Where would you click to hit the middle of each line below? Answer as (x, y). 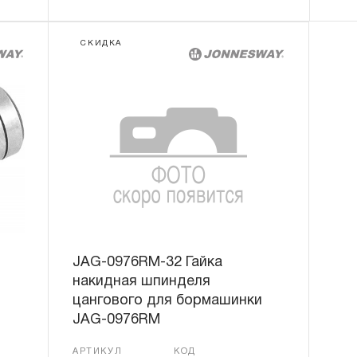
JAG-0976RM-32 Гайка (148, 263)
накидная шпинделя (142, 282)
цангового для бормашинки (168, 301)
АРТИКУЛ (98, 351)
